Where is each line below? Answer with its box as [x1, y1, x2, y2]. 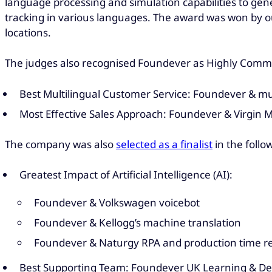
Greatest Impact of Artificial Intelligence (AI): [19, 168, 233, 182]
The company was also [5, 137, 116, 151]
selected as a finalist [116, 137, 212, 151]
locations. [5, 25, 51, 39]
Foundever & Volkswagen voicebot [34, 195, 200, 209]
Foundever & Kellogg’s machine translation [34, 215, 241, 229]
